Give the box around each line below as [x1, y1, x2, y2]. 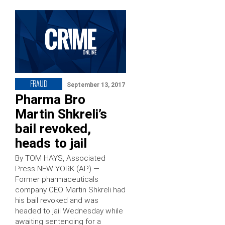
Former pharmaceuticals [15, 174, 98, 184]
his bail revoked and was [15, 195, 98, 205]
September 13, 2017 [67, 81, 125, 88]
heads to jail [15, 135, 87, 151]
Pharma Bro [15, 91, 85, 107]
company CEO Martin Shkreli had [15, 185, 126, 194]
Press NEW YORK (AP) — [15, 164, 99, 173]
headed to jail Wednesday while [15, 206, 123, 215]
